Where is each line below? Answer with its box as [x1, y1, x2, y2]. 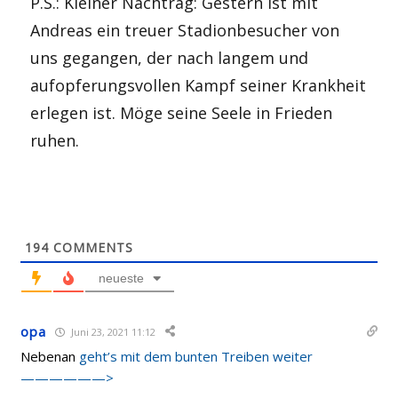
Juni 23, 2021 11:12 [68, 324, 155, 338]
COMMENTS [49, 239, 134, 256]
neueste [99, 271, 145, 285]
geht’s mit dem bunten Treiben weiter [79, 347, 314, 365]
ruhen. [30, 130, 80, 151]
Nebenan [20, 347, 80, 365]
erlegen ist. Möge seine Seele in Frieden [30, 102, 333, 123]
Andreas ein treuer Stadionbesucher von [30, 20, 340, 41]
